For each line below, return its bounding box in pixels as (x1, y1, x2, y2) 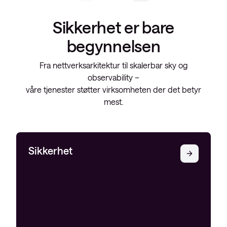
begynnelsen (66, 36, 161, 55)
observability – (88, 72, 139, 82)
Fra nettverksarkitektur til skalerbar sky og (40, 60, 187, 70)
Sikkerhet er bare (53, 18, 174, 36)
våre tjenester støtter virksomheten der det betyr (26, 85, 201, 94)
